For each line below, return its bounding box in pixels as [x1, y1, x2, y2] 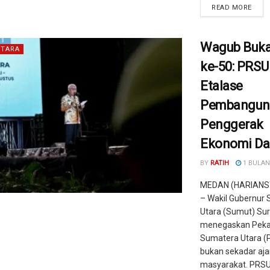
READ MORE [212, 4, 252, 11]
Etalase [200, 78, 243, 93]
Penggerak [200, 117, 264, 132]
